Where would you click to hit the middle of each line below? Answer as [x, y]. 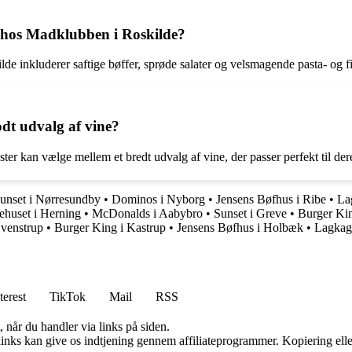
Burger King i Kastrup [110, 227]
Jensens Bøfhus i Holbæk [240, 227]
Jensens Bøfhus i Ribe [271, 199]
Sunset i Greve [250, 213]
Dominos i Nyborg [158, 199]
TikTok [68, 296]
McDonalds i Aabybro [147, 213]
